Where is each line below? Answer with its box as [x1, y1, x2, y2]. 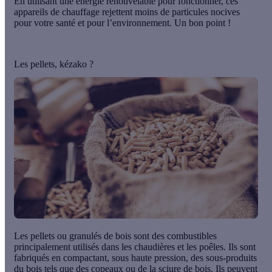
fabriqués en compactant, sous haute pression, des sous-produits [14, 252, 257, 263]
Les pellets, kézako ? [14, 58, 93, 69]
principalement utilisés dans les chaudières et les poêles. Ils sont [14, 241, 256, 252]
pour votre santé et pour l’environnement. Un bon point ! [14, 17, 231, 28]
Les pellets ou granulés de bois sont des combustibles [14, 230, 217, 241]
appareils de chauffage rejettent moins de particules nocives [14, 6, 240, 17]
